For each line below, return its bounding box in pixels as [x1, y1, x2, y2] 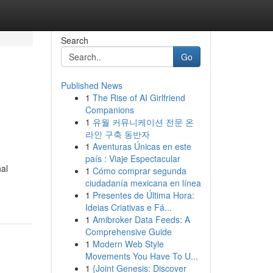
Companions [85, 104, 134, 116]
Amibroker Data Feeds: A [92, 213, 190, 225]
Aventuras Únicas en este [92, 140, 191, 152]
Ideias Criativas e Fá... [85, 201, 172, 213]
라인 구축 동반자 [85, 128, 150, 140]
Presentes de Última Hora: [92, 189, 194, 201]
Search [60, 34, 88, 46]
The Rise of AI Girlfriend [92, 91, 185, 104]
